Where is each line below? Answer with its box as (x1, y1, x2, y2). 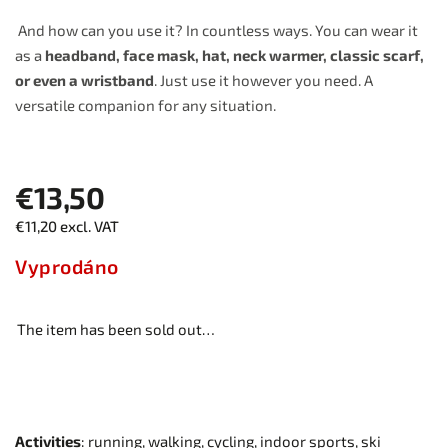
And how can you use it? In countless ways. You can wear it (15, 21, 418, 39)
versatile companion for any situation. (15, 96, 276, 114)
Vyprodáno (15, 255, 119, 278)
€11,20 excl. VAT (15, 217, 119, 235)
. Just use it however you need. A (154, 71, 373, 89)
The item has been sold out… (17, 320, 215, 338)
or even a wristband (15, 71, 154, 89)
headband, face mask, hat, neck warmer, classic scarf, (45, 46, 424, 64)
